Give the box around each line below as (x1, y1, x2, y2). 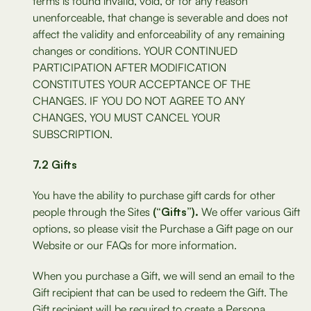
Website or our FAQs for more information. (33, 238, 237, 252)
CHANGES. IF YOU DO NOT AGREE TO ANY (33, 94, 245, 108)
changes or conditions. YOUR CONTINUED (33, 44, 237, 58)
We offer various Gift (199, 205, 300, 219)
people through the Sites (33, 205, 153, 219)
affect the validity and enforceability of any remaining (33, 27, 285, 41)
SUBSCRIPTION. (33, 127, 112, 141)
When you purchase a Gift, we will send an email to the (33, 269, 294, 283)
